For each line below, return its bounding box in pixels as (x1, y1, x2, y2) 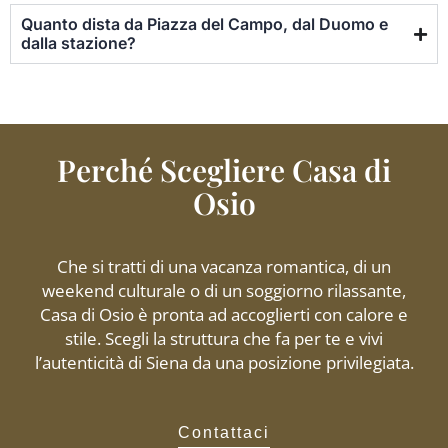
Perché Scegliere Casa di (57, 150, 391, 191)
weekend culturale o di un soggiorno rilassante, (42, 279, 406, 303)
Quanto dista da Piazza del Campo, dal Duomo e (21, 14, 388, 35)
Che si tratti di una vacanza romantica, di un (57, 255, 391, 279)
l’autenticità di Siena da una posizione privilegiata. (34, 351, 414, 375)
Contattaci (178, 423, 270, 441)
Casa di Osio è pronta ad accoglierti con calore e (40, 303, 408, 327)
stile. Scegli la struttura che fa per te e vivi (65, 327, 383, 351)
